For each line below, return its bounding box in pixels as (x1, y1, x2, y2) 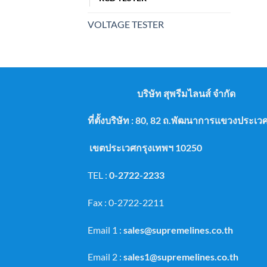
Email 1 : (88, 223, 122, 235)
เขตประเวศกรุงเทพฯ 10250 (88, 142, 202, 154)
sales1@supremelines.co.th (123, 251, 238, 263)
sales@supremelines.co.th (123, 223, 233, 235)
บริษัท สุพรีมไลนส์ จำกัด (136, 87, 235, 99)
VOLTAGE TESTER (88, 18, 164, 30)
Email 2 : (88, 251, 123, 263)
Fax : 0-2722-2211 (88, 196, 164, 208)
